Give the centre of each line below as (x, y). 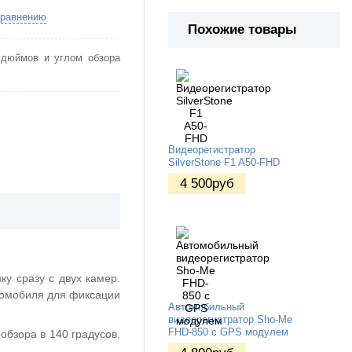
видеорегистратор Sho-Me (230, 320)
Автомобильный (206, 308)
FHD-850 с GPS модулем (228, 333)
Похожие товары (242, 30)
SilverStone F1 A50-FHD (224, 163)
